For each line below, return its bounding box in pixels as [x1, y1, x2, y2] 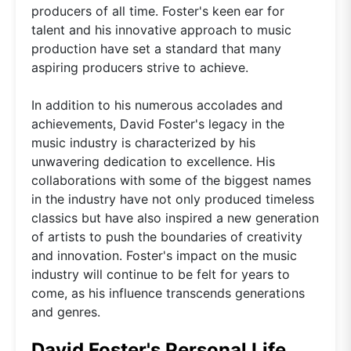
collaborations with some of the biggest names [31, 172, 311, 188]
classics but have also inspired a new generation [31, 209, 319, 226]
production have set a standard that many [31, 40, 281, 56]
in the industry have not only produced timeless [31, 190, 314, 207]
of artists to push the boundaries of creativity [31, 228, 302, 244]
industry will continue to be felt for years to [31, 266, 290, 282]
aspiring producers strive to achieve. [31, 59, 248, 75]
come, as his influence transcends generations [31, 284, 305, 301]
